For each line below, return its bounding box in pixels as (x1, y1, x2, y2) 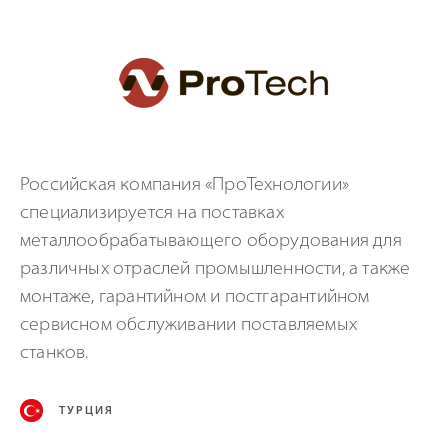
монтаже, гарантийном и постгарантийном (20, 287, 370, 307)
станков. (20, 343, 89, 363)
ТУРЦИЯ (59, 405, 114, 417)
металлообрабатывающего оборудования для (20, 231, 402, 251)
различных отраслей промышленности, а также (20, 259, 411, 279)
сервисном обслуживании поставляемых (20, 315, 358, 335)
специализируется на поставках (20, 203, 284, 223)
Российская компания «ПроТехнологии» (20, 175, 350, 195)
